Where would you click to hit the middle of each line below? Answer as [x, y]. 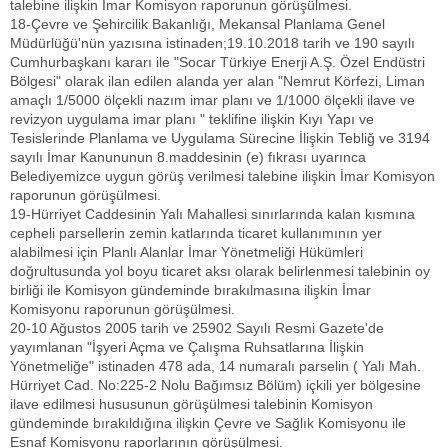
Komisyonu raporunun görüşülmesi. [122, 309]
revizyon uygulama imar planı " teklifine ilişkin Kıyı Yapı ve [192, 119]
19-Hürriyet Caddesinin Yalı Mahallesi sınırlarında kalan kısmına [212, 214]
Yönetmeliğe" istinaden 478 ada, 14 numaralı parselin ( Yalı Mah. [215, 366]
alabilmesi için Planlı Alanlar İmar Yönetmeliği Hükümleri [186, 252]
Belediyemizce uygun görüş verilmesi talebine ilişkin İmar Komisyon [222, 176]
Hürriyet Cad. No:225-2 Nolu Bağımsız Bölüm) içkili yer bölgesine [215, 385]
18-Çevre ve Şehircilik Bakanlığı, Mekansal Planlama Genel [197, 24]
